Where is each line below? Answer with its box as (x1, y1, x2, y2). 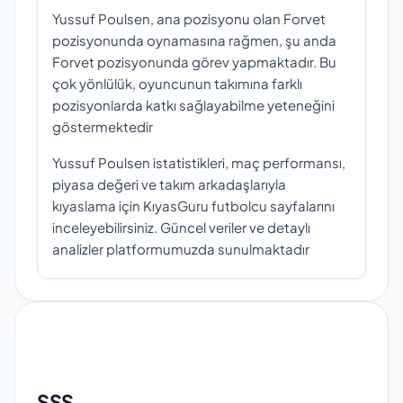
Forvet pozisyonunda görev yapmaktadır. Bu (52, 52, 336, 70)
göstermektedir (52, 117, 153, 135)
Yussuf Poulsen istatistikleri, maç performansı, (52, 153, 345, 171)
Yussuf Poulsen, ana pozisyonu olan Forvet (52, 9, 326, 27)
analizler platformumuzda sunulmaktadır (52, 239, 309, 257)
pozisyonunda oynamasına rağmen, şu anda (52, 31, 336, 49)
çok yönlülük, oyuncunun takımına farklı (52, 74, 302, 92)
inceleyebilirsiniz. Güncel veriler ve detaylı (52, 218, 310, 236)
